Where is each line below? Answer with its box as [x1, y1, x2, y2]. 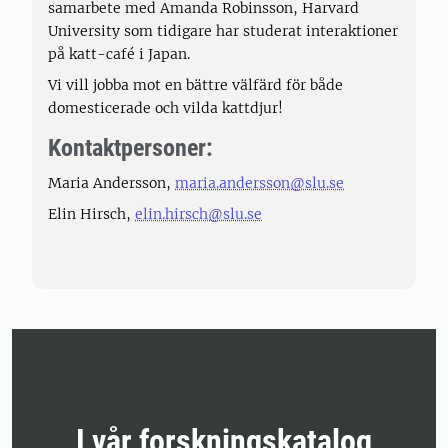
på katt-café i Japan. [48, 45, 190, 63]
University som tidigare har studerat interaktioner [48, 22, 398, 40]
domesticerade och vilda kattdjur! [48, 99, 283, 117]
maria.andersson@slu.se [175, 174, 344, 192]
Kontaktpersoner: [48, 134, 213, 162]
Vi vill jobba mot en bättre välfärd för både [48, 76, 343, 94]
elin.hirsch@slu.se [135, 205, 262, 223]
